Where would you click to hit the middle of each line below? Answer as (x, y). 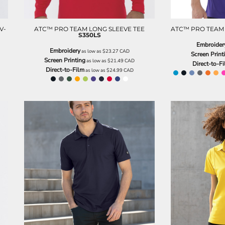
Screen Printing (65, 60)
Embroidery (65, 50)
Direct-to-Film (65, 70)
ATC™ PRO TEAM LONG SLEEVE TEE (89, 29)
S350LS (89, 35)
